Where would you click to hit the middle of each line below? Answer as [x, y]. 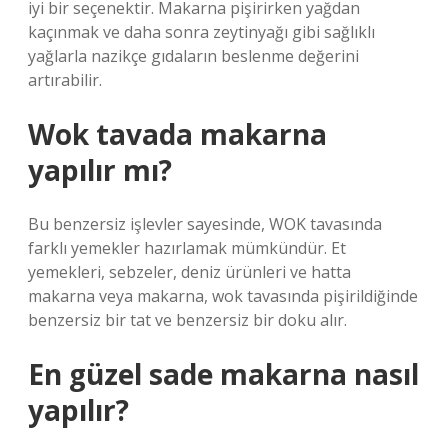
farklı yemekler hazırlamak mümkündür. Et [187, 248]
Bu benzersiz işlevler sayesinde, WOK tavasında [205, 224]
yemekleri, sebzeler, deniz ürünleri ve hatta [189, 272]
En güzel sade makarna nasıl [223, 374]
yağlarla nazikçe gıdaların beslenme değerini [193, 56]
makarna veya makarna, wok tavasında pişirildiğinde [223, 296]
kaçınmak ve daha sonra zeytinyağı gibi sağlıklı [201, 32]
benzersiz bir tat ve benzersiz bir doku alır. [187, 320]
